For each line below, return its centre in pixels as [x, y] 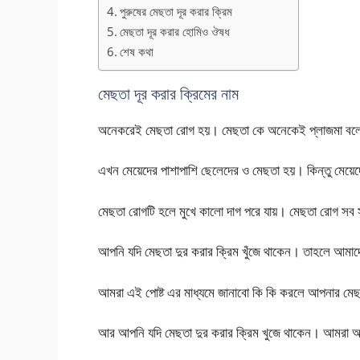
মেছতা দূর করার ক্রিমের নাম [168, 93]
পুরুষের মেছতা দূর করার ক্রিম [176, 11]
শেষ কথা [137, 51]
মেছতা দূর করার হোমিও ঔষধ [175, 31]
